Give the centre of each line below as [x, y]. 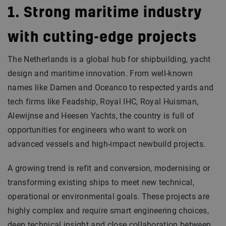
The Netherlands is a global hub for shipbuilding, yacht [109, 59]
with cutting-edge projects [102, 37]
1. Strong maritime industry [105, 13]
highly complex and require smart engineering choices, [108, 211]
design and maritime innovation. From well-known [100, 73]
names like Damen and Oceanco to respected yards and [111, 88]
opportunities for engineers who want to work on [97, 130]
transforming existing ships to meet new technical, [101, 182]
